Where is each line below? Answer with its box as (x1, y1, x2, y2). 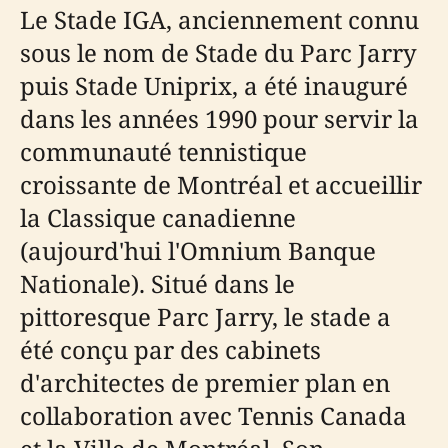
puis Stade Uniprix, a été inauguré (20, 69, 408, 103)
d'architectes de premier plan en (20, 366, 390, 400)
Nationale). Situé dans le (20, 267, 295, 301)
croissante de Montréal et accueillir (20, 168, 422, 202)
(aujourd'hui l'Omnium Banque (20, 234, 376, 268)
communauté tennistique (20, 135, 307, 169)
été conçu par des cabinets (20, 333, 321, 367)
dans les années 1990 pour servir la (20, 102, 419, 136)
